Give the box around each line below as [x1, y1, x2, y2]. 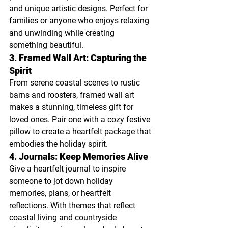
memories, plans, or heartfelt [9, 188, 113, 198]
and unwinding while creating [9, 28, 117, 38]
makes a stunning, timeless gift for [9, 102, 135, 112]
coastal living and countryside [9, 213, 119, 223]
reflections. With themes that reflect [9, 201, 137, 211]
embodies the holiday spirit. [9, 139, 108, 149]
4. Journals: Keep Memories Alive [9, 151, 148, 162]
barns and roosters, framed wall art [9, 90, 136, 100]
